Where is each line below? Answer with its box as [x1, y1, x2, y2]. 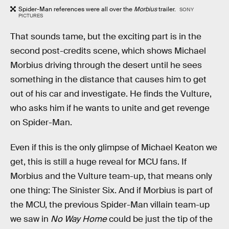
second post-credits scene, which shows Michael [10, 45, 206, 56]
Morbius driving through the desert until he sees [10, 59, 202, 71]
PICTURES [18, 12, 43, 19]
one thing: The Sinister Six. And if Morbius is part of [10, 185, 213, 196]
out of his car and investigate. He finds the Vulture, [10, 88, 212, 99]
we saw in [10, 214, 51, 225]
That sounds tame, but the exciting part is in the [10, 31, 201, 42]
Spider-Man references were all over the [18, 5, 134, 13]
